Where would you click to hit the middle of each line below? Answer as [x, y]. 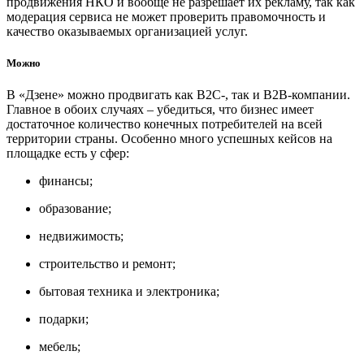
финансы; [66, 180]
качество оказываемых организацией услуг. [127, 31]
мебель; [60, 346]
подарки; [64, 318]
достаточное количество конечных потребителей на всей [165, 123]
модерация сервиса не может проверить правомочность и [166, 16]
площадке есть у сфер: [68, 153]
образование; [75, 208]
